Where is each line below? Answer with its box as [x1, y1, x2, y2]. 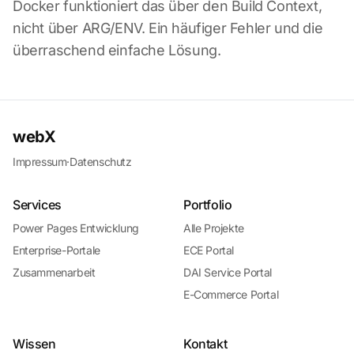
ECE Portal [183, 243, 234, 257]
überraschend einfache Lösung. [13, 41, 221, 58]
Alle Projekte [183, 220, 244, 235]
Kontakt [183, 335, 228, 352]
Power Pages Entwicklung [13, 220, 139, 235]
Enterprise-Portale [13, 243, 100, 257]
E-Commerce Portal [183, 287, 279, 301]
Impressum [13, 154, 67, 168]
